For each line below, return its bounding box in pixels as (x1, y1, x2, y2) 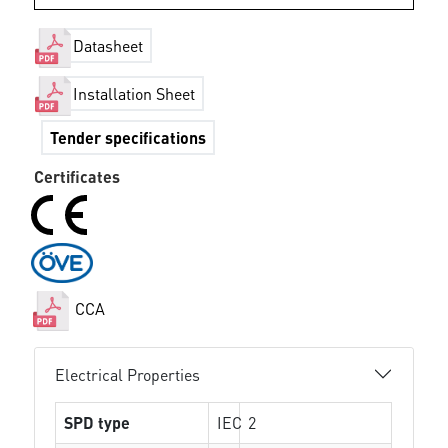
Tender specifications (50, 127, 207, 148)
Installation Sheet (73, 83, 196, 105)
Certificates (34, 166, 121, 187)
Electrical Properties (55, 363, 201, 385)
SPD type (64, 412, 131, 433)
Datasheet (73, 35, 144, 57)
